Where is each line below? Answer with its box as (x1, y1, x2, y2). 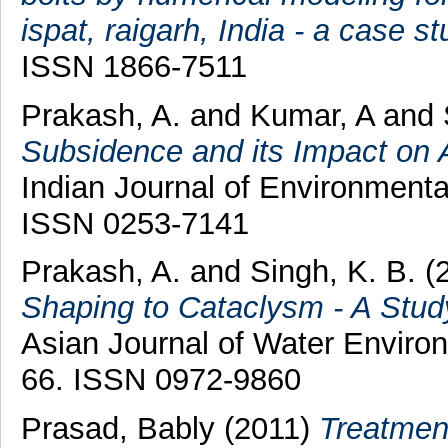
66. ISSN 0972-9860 (20, 362, 301, 398)
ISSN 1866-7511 (20, 48, 247, 84)
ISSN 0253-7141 (20, 205, 249, 241)
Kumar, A (249, 97, 374, 133)
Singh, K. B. (249, 254, 425, 290)
